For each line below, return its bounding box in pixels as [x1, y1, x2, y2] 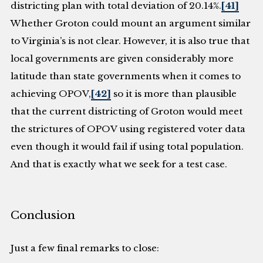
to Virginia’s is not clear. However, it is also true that [11, 35, 250, 47]
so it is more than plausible [111, 88, 237, 100]
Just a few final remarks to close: [11, 242, 160, 254]
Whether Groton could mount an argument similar [11, 18, 251, 29]
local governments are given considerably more [11, 53, 234, 65]
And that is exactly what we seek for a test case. [11, 159, 228, 170]
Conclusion [11, 208, 75, 222]
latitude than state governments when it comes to [11, 70, 241, 82]
